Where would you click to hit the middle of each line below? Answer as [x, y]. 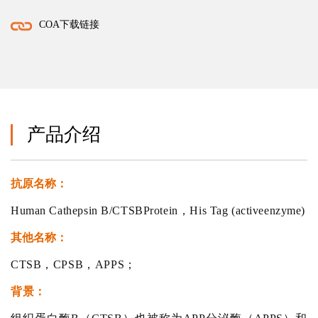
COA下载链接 [69, 25]
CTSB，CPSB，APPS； [73, 264]
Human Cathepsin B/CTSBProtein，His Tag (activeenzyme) [158, 210]
